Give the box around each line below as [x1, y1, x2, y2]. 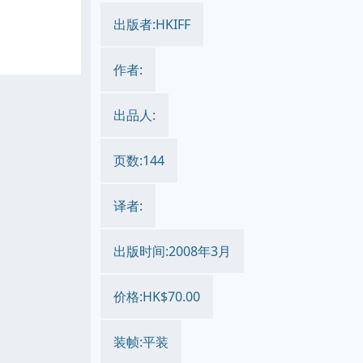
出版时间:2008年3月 [113, 242, 231, 260]
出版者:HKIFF [113, 15, 190, 33]
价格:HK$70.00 [113, 288, 200, 305]
